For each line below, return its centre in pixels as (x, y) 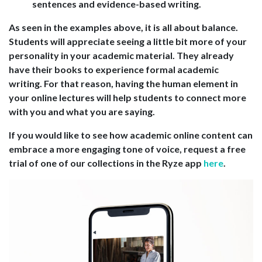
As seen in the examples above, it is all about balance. (123, 27)
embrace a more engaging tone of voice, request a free (127, 149)
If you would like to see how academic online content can (131, 135)
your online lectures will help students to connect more (127, 98)
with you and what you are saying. (82, 112)
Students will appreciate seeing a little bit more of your (128, 42)
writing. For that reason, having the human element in (123, 84)
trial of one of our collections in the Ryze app (106, 163)
